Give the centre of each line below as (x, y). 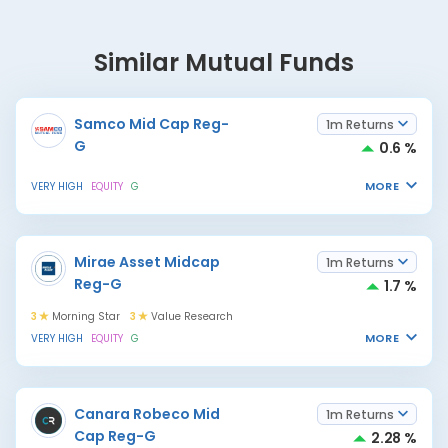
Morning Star (84, 316)
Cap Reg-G (115, 436)
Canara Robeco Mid (147, 414)
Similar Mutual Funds (224, 62)
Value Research (190, 316)
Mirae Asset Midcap (147, 262)
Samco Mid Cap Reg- (151, 124)
